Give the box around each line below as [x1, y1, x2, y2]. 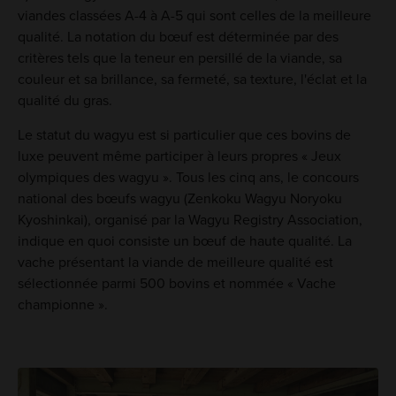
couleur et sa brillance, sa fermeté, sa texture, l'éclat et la [17, 71, 367, 89]
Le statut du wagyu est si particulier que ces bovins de [17, 126, 351, 145]
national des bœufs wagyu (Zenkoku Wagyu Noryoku [17, 190, 342, 209]
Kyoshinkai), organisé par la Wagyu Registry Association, [17, 211, 362, 230]
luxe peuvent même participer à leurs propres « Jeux [17, 148, 341, 166]
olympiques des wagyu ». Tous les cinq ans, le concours [17, 169, 359, 187]
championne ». [17, 296, 108, 315]
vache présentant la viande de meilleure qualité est [17, 254, 333, 272]
